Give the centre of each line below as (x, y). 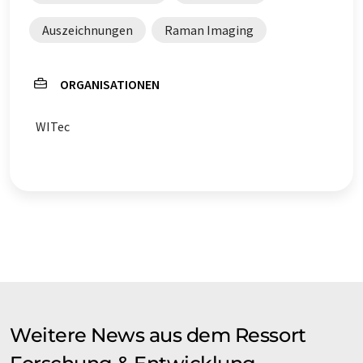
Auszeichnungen (88, 30)
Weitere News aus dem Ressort (158, 335)
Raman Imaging (209, 30)
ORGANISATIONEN (110, 84)
